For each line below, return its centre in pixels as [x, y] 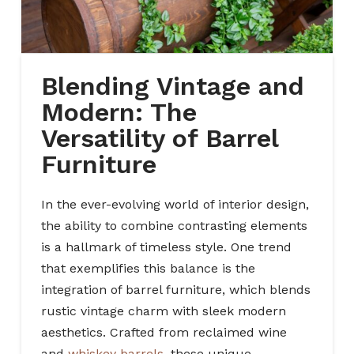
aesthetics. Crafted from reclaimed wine [164, 332]
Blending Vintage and [172, 86]
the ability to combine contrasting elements [174, 225]
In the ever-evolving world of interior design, [175, 204]
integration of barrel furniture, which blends [175, 289]
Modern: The [119, 112]
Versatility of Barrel [159, 138]
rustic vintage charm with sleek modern [163, 311]
